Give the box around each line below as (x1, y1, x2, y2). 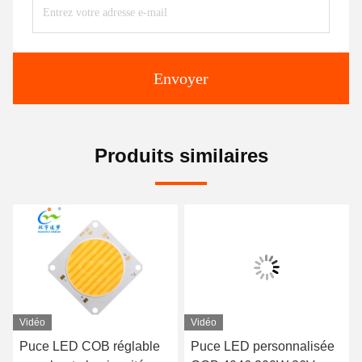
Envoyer (154, 69, 208, 87)
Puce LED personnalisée (191, 339, 335, 353)
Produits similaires (94, 144, 268, 166)
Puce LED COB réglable (19, 339, 160, 353)
